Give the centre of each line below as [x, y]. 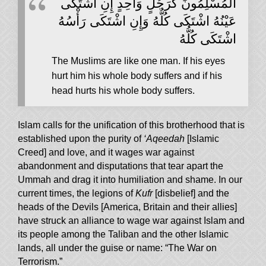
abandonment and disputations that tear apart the [121, 166]
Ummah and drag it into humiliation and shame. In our [130, 180]
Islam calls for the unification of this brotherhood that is [131, 125]
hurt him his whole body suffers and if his [137, 76]
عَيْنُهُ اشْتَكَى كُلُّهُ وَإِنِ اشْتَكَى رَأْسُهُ [147, 20]
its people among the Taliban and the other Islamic [123, 235]
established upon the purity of [81, 139]
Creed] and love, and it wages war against [106, 153]
